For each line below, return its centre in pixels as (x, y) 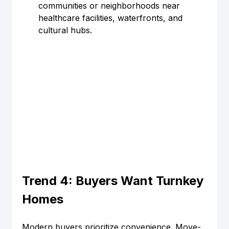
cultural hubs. (65, 30)
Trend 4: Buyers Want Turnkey (114, 181)
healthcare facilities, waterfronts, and (111, 18)
